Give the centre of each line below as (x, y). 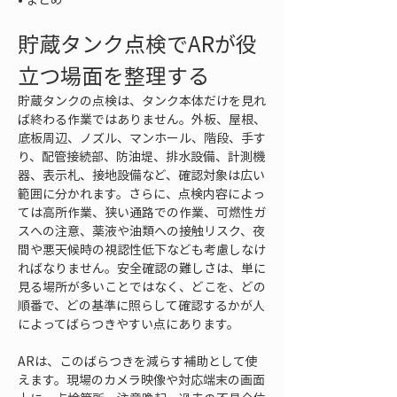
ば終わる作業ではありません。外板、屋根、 (142, 119)
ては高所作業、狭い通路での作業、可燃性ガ (142, 212)
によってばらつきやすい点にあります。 (128, 323)
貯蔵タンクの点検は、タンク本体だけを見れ (142, 100)
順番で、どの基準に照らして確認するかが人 (141, 305)
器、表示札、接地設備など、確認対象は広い (141, 175)
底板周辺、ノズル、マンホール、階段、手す (142, 137)
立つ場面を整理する (113, 75)
